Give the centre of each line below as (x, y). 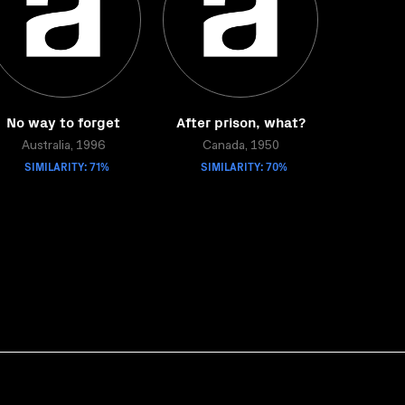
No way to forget (63, 121)
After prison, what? (240, 121)
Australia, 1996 (63, 146)
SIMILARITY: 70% (244, 166)
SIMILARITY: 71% (67, 166)
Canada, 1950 (240, 146)
